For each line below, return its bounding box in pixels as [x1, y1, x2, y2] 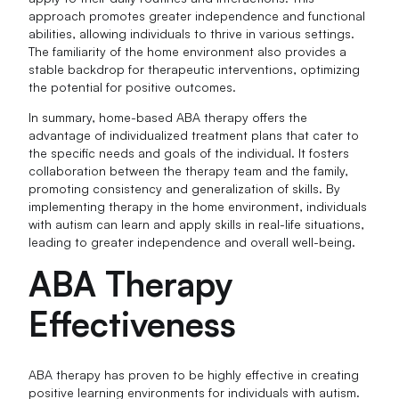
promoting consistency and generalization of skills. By [28, 181, 341, 197]
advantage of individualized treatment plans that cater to [28, 127, 360, 143]
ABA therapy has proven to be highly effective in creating [28, 367, 360, 383]
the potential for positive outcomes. [28, 79, 237, 95]
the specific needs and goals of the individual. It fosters [28, 145, 350, 161]
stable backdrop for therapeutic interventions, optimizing [28, 61, 361, 77]
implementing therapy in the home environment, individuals [28, 199, 368, 215]
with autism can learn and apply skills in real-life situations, [28, 216, 365, 232]
